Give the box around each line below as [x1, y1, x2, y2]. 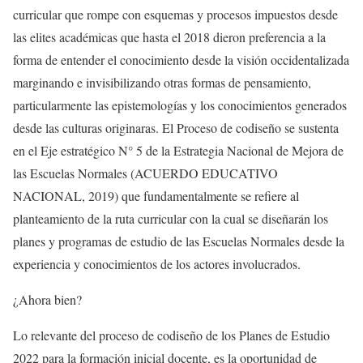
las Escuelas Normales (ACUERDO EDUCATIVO [13, 164, 278, 182]
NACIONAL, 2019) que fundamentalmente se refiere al [13, 187, 299, 205]
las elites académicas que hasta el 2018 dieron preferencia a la [13, 28, 326, 46]
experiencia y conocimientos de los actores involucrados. [13, 255, 301, 273]
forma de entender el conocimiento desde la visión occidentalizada [13, 51, 349, 69]
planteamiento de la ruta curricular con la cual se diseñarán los [13, 210, 328, 228]
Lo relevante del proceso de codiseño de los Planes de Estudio [13, 327, 330, 344]
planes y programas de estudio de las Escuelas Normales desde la [13, 233, 344, 250]
